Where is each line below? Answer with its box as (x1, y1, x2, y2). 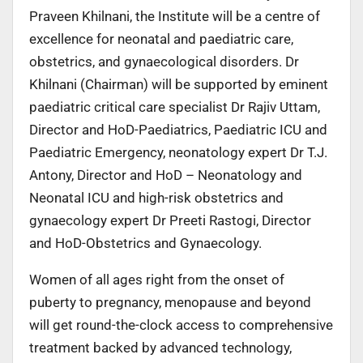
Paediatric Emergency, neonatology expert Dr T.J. (29, 143, 327, 160)
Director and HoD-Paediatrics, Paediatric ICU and (29, 121, 327, 138)
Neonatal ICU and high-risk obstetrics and (29, 189, 284, 206)
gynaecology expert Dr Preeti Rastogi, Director (29, 211, 311, 228)
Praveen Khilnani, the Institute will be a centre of (29, 7, 320, 24)
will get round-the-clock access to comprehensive (29, 316, 333, 333)
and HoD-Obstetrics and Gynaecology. (29, 234, 262, 251)
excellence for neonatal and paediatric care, (29, 30, 293, 47)
